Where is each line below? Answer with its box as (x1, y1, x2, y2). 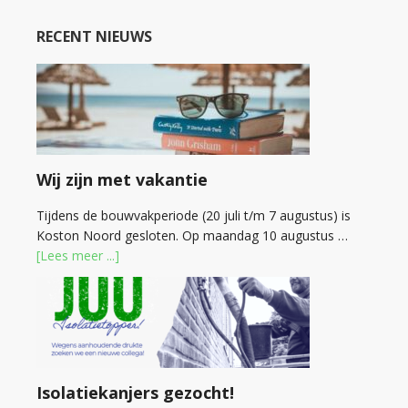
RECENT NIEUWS (36, 26, 152, 46)
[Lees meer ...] (36, 247, 119, 264)
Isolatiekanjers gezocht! (36, 382, 234, 403)
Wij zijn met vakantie (36, 168, 208, 190)
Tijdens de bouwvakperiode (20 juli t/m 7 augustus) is (36, 207, 351, 224)
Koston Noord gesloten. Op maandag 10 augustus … (36, 227, 348, 244)
